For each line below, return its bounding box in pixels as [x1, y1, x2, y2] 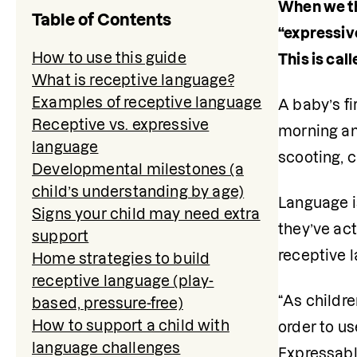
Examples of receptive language [32, 95, 262, 110]
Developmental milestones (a [32, 162, 244, 177]
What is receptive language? [32, 73, 234, 88]
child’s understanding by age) [32, 184, 245, 199]
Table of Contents [32, 11, 171, 29]
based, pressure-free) [32, 296, 183, 311]
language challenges [32, 340, 181, 355]
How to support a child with [32, 318, 229, 333]
